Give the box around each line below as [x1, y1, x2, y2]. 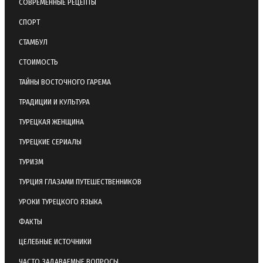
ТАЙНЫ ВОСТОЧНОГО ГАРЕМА [19, 77, 111, 86]
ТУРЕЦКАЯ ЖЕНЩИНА [19, 117, 84, 126]
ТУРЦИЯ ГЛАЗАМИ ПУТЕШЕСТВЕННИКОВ [19, 177, 141, 186]
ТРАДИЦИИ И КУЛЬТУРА [19, 97, 90, 106]
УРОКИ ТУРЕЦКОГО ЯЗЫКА [19, 197, 102, 206]
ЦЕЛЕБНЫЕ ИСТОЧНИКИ [19, 237, 92, 246]
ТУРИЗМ [19, 157, 43, 166]
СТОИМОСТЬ [19, 57, 58, 66]
